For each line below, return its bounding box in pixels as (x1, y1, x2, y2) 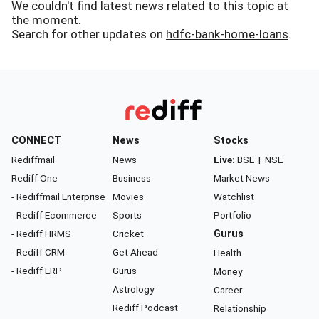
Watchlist (214, 191, 254, 202)
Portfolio (214, 209, 251, 221)
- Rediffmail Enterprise (11, 191, 105, 202)
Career (214, 284, 242, 296)
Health (214, 247, 241, 258)
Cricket (113, 228, 144, 239)
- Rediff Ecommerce (11, 209, 97, 221)
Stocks (214, 135, 249, 147)
